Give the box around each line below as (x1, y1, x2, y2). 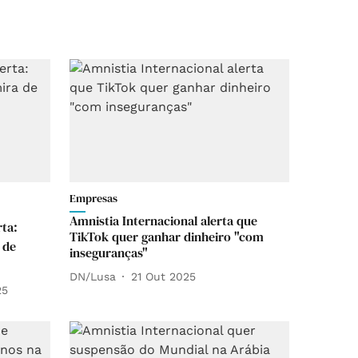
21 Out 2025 (131, 269, 196, 283)
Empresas (70, 190, 117, 207)
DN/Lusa (70, 269, 116, 283)
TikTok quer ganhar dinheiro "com (70, 228, 264, 246)
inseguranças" (70, 244, 148, 262)
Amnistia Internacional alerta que (70, 212, 257, 230)
